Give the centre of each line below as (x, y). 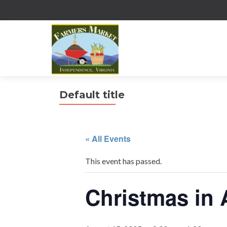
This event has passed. (123, 161)
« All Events (108, 139)
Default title (92, 95)
